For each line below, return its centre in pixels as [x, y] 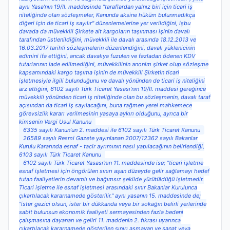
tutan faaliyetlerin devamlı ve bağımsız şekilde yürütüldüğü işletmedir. [111, 179]
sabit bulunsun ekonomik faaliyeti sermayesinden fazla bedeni [101, 212]
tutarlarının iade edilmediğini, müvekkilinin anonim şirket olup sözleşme [114, 64]
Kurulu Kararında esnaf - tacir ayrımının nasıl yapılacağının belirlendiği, [112, 147]
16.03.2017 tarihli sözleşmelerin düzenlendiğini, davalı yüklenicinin [107, 48]
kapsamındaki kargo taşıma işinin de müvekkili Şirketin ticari [99, 73]
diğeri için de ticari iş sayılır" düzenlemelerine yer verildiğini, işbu [105, 23]
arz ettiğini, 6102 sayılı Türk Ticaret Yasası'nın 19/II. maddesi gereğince [112, 89]
